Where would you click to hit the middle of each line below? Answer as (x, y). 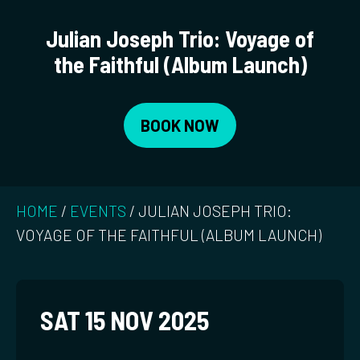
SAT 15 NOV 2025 (125, 320)
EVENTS (98, 211)
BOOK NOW (180, 126)
